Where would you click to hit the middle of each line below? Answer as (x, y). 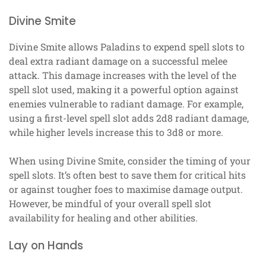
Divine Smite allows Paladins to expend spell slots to (127, 46)
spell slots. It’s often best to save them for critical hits (127, 175)
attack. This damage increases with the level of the (123, 75)
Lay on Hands (46, 245)
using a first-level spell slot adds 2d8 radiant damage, (129, 118)
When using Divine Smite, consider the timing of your (130, 160)
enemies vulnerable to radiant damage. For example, (126, 103)
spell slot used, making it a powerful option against (124, 89)
